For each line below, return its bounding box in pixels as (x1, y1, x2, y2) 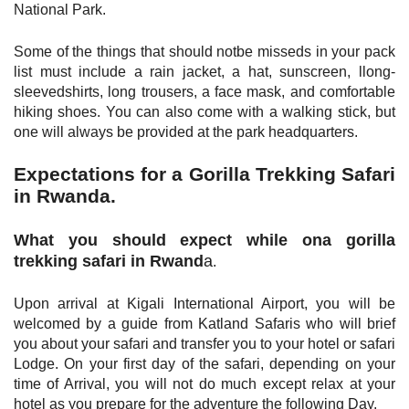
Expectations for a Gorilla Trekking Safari (14, 163, 395, 184)
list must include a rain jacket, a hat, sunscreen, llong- (14, 63, 395, 79)
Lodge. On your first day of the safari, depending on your (14, 355, 395, 372)
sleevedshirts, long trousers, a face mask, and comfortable (14, 83, 395, 100)
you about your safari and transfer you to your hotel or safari (14, 335, 395, 351)
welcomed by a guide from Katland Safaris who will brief (14, 315, 395, 331)
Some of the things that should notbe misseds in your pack (14, 43, 395, 59)
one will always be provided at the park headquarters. (14, 123, 358, 140)
